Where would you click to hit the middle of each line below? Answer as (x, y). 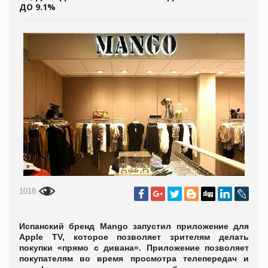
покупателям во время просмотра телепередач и (134, 258)
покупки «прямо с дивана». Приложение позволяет (134, 247)
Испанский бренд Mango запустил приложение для (134, 226)
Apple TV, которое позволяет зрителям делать (134, 237)
